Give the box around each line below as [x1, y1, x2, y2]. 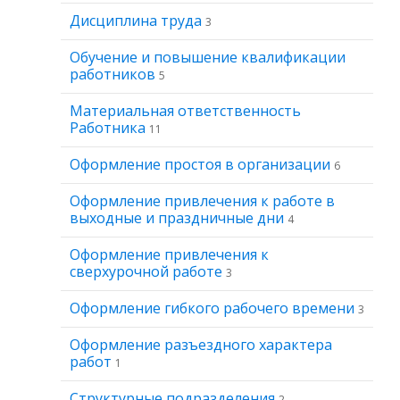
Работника [70, 118, 149, 137]
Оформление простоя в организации [70, 154, 334, 174]
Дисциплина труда [70, 11, 205, 30]
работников [70, 64, 159, 84]
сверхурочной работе [70, 262, 226, 281]
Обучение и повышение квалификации [70, 47, 346, 67]
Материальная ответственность [70, 101, 301, 121]
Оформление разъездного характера [70, 335, 332, 354]
